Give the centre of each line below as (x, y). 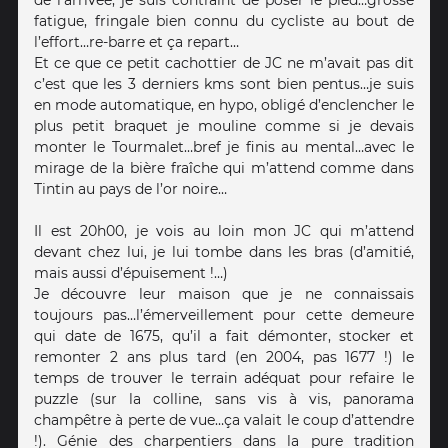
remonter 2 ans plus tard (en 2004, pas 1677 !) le (224, 357)
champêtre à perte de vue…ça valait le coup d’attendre (224, 420)
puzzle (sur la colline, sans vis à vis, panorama (224, 399)
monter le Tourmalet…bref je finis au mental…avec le (224, 147)
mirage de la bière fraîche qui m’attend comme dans (224, 168)
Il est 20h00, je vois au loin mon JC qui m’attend (224, 231)
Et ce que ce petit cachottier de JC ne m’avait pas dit (224, 63)
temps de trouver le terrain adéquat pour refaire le (224, 378)
